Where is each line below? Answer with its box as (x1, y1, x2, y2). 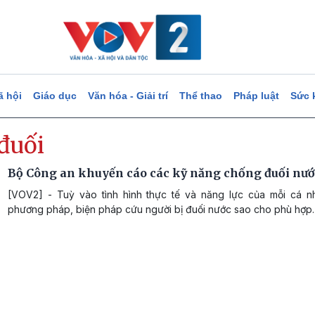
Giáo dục (32, 90, 77, 101)
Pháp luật (233, 90, 279, 101)
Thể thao (179, 90, 222, 101)
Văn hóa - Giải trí (87, 90, 168, 101)
